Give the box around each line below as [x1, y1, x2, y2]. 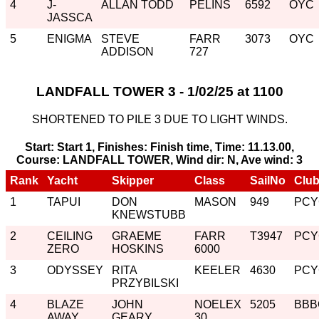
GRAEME [112, 229, 162, 242]
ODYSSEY [47, 263, 103, 276]
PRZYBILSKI [112, 276, 179, 289]
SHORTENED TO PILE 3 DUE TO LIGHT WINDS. [31, 113, 288, 125]
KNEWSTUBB [112, 208, 186, 221]
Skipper [112, 174, 154, 187]
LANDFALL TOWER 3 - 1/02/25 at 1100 [36, 83, 283, 99]
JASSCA [47, 11, 93, 23]
